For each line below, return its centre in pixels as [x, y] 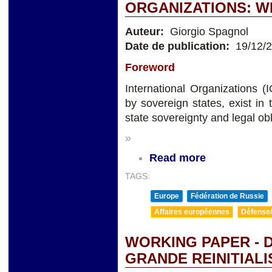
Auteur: [146, 32]
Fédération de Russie [227, 196]
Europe [167, 196]
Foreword [150, 68]
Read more [178, 158]
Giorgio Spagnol [208, 32]
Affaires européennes [192, 212]
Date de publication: [179, 46]
